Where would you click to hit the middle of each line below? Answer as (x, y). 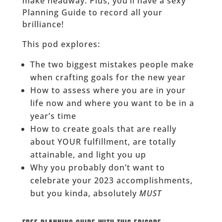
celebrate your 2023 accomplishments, (111, 180)
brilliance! (43, 24)
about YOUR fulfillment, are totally (103, 141)
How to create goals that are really (103, 129)
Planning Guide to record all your (92, 12)
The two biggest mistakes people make (112, 64)
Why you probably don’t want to (97, 167)
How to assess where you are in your (108, 90)
